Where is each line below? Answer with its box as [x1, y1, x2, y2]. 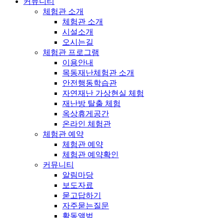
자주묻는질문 [62, 201, 109, 210]
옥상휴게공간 [62, 109, 109, 118]
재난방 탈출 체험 [62, 99, 121, 108]
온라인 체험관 [62, 119, 111, 128]
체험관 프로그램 [43, 48, 99, 56]
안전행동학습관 [62, 78, 117, 87]
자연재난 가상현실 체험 [62, 89, 144, 97]
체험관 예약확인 [62, 150, 119, 159]
